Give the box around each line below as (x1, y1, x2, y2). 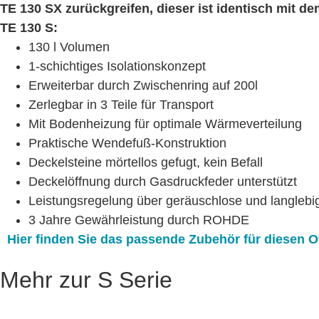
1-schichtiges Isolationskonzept (28, 58, 206, 73)
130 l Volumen (28, 39, 110, 54)
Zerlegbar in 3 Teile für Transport (28, 97, 214, 112)
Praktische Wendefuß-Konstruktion (28, 135, 226, 150)
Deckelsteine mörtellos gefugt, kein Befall (28, 155, 263, 169)
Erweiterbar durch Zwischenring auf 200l (28, 78, 258, 93)
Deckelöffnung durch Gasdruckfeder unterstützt (28, 174, 297, 189)
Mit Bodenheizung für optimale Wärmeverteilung (28, 116, 302, 131)
